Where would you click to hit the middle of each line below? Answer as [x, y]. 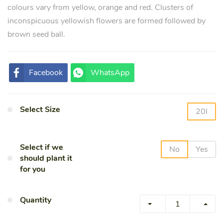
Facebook [46, 73]
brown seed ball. [36, 34]
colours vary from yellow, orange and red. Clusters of [100, 7]
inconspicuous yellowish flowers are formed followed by [107, 21]
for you [33, 169]
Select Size [40, 110]
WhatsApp [110, 73]
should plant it [46, 158]
